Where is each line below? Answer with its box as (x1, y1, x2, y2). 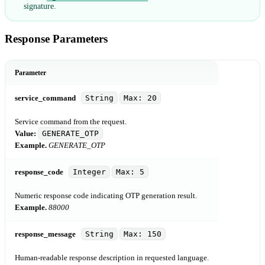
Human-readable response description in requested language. (15, 253, 209, 262)
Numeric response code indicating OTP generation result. (15, 190, 197, 200)
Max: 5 (116, 167, 144, 176)
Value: (15, 128, 36, 138)
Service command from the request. (15, 117, 127, 126)
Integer (73, 167, 106, 176)
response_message (15, 229, 76, 238)
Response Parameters (5, 32, 108, 45)
